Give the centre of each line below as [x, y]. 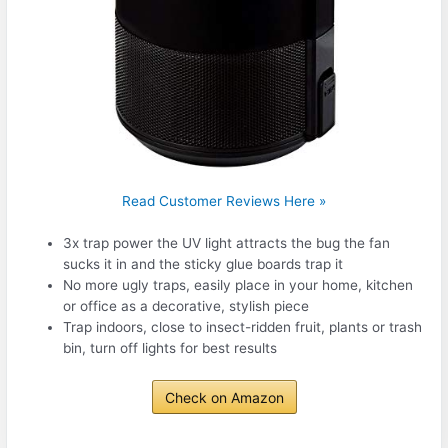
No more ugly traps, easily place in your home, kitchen [238, 285]
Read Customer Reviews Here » [224, 200]
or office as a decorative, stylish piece [186, 306]
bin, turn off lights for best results [170, 348]
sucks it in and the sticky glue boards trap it [203, 264]
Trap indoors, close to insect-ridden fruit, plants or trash [243, 327]
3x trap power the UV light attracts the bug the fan [227, 243]
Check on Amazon [224, 397]
